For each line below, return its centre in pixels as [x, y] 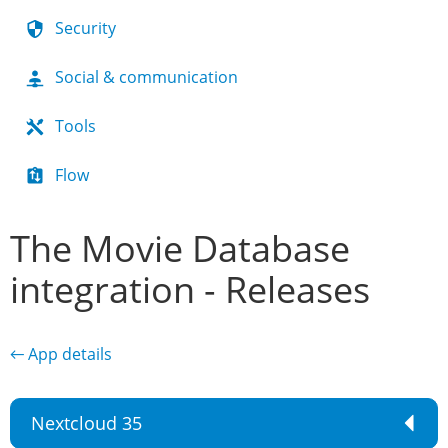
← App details [61, 354]
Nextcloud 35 [86, 423]
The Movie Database [180, 248]
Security [85, 28]
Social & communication [146, 77]
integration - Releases [190, 289]
